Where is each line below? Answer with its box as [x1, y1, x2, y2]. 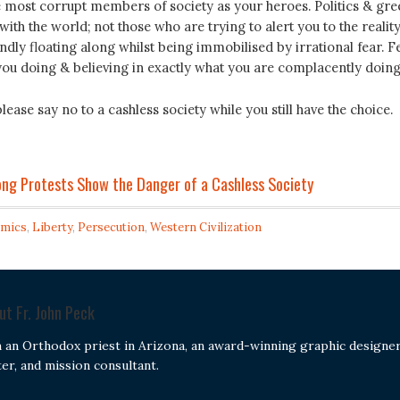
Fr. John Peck [15, 300, 95, 325]
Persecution [77, 220, 145, 236]
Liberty [31, 220, 72, 236]
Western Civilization [149, 220, 262, 236]
